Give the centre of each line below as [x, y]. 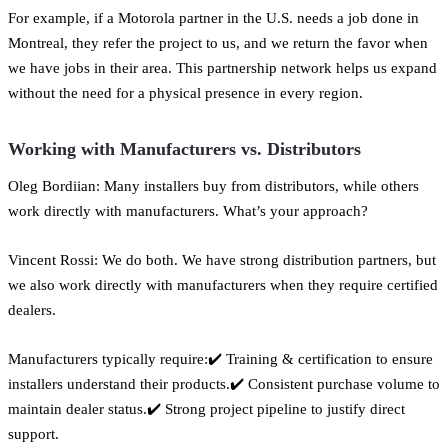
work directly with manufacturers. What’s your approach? [188, 210]
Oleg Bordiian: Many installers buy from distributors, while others [213, 185]
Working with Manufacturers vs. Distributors [184, 148]
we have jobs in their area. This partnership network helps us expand [222, 67]
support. [33, 433]
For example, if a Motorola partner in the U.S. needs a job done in [213, 17]
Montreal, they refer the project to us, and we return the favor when [218, 42]
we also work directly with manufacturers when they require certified [223, 284]
